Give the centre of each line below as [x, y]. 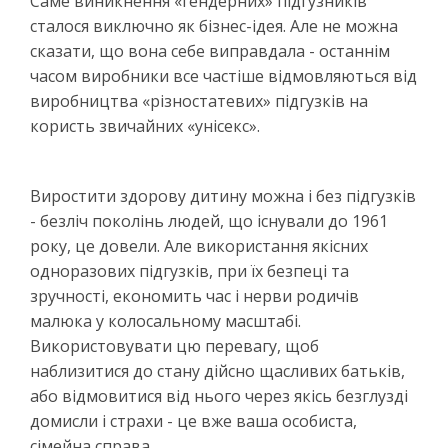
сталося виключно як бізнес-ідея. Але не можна [214, 25]
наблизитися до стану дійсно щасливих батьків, [217, 370]
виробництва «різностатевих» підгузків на [199, 100]
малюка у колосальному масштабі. [165, 320]
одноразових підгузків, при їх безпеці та [189, 270]
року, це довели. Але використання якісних [199, 245]
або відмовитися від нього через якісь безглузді [219, 395]
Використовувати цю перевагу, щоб [174, 345]
